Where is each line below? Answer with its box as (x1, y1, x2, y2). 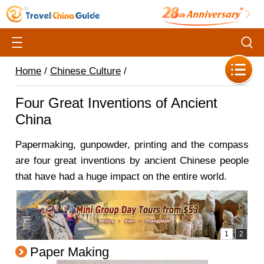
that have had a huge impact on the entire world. (15, 171, 227, 182)
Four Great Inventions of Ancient (15, 95, 217, 111)
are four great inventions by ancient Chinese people (15, 155, 249, 166)
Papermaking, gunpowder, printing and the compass (15, 139, 249, 150)
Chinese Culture (50, 65, 121, 77)
